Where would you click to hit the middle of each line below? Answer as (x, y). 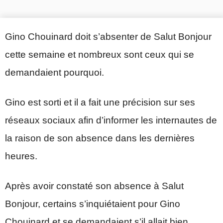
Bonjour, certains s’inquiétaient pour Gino (93, 204)
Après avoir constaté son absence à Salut (94, 186)
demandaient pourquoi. (55, 72)
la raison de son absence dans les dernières (100, 138)
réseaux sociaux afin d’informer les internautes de (111, 120)
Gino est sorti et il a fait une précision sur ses (100, 102)
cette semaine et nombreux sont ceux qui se (100, 54)
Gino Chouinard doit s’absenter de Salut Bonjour (108, 36)
